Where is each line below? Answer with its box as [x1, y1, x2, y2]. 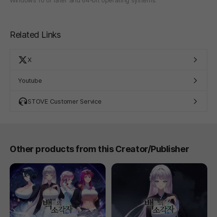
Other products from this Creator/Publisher [10, 143, 189, 154]
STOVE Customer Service [28, 97, 102, 105]
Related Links [10, 29, 61, 40]
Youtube [18, 76, 42, 84]
